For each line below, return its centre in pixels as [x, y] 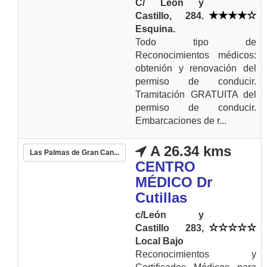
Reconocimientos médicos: [196, 55]
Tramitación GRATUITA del [196, 94]
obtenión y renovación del [196, 68]
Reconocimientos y [196, 254]
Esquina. [155, 29]
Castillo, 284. [170, 16]
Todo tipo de [196, 42]
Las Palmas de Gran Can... [74, 153]
